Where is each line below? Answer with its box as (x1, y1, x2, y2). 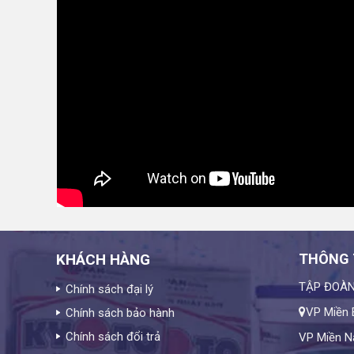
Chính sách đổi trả (65, 330, 160, 344)
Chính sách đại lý (65, 282, 153, 296)
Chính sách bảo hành (65, 306, 175, 320)
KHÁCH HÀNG (55, 250, 150, 269)
